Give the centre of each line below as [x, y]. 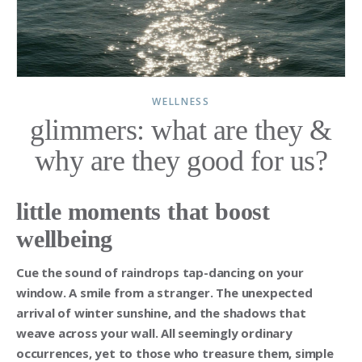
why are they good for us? [181, 160]
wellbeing [68, 238]
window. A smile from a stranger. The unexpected [164, 292]
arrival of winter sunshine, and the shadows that [161, 312]
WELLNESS [181, 101]
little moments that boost [143, 211]
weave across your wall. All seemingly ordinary [154, 333]
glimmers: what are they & [181, 130]
